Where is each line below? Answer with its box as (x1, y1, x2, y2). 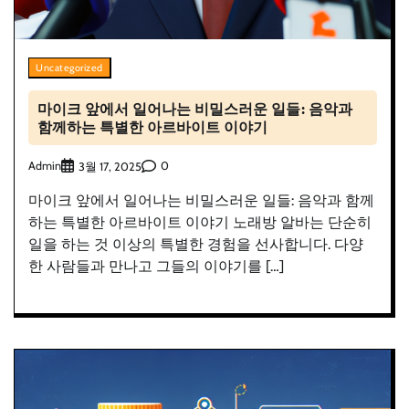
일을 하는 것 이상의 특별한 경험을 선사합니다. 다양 (28, 235, 363, 253)
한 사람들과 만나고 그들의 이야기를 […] (28, 257, 284, 275)
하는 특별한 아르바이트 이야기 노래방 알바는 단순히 (28, 213, 372, 231)
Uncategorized (36, 60, 103, 74)
